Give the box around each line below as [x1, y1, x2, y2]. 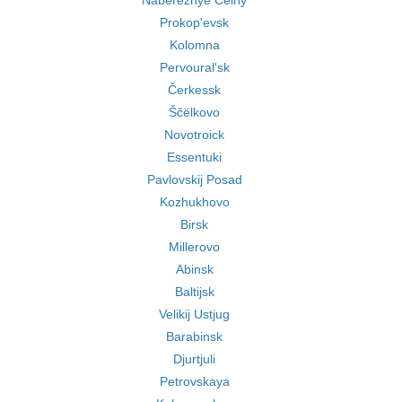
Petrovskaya [159, 374, 230, 389]
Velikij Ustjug [159, 307, 230, 321]
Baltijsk [174, 284, 214, 299]
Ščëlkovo [169, 105, 220, 119]
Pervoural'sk [159, 60, 230, 74]
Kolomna [169, 38, 220, 52]
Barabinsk [166, 329, 223, 344]
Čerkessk [168, 83, 221, 97]
